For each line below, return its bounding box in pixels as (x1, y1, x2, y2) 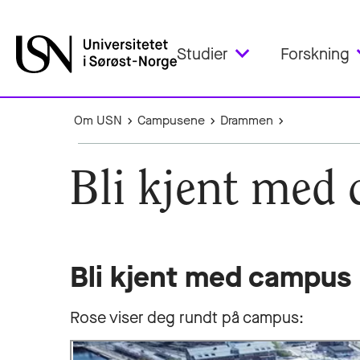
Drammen (220, 112, 274, 129)
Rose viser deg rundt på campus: (70, 307, 304, 329)
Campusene (137, 112, 206, 129)
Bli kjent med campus (70, 258, 351, 297)
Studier (177, 43, 228, 65)
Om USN (74, 112, 122, 129)
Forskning (280, 43, 350, 65)
